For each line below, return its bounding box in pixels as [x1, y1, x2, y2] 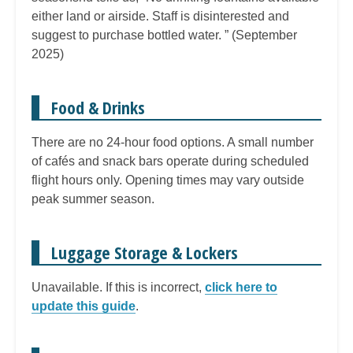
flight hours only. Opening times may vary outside [32, 173, 304, 187]
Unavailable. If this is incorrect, [32, 280, 205, 294]
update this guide [32, 299, 136, 313]
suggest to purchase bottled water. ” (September [32, 28, 297, 42]
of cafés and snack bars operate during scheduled [32, 154, 309, 168]
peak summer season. [32, 191, 154, 206]
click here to [205, 280, 277, 294]
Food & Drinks [51, 95, 145, 119]
